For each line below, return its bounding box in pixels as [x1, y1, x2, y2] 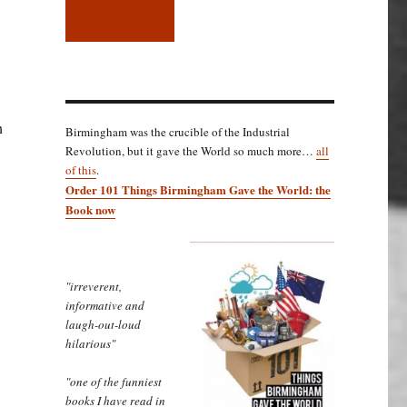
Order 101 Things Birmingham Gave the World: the [65, 180, 331, 198]
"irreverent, [65, 277, 122, 294]
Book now [65, 200, 115, 218]
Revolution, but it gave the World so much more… [65, 142, 316, 159]
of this [65, 161, 96, 178]
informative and [65, 296, 144, 313]
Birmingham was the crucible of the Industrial [65, 123, 290, 140]
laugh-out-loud [65, 315, 141, 333]
